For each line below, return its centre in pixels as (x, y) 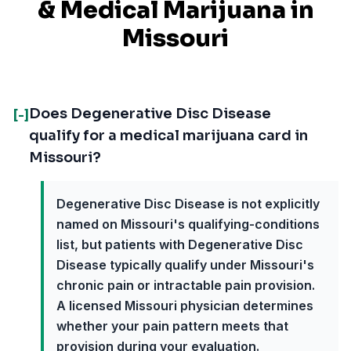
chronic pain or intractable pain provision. (186, 285)
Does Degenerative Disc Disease (150, 114)
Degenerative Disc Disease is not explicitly (188, 204)
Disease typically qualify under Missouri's (185, 265)
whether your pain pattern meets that (172, 326)
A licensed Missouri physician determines (185, 306)
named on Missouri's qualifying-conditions (188, 224)
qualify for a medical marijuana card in (168, 136)
